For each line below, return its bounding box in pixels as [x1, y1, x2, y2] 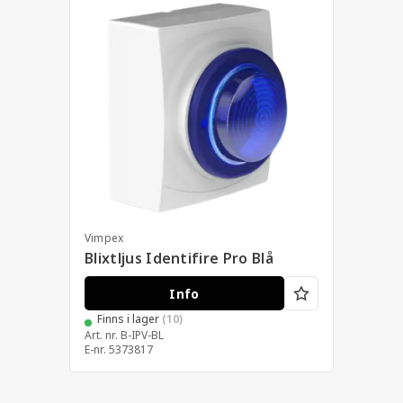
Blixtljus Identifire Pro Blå [85, 248, 273, 269]
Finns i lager [103, 311, 162, 327]
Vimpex [85, 230, 124, 246]
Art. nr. [85, 327, 118, 344]
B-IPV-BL [121, 327, 164, 344]
